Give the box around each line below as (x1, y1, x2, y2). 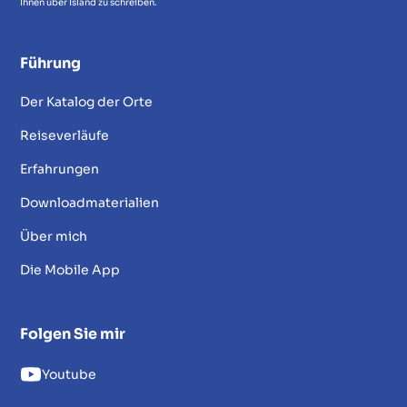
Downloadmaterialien (20, 194, 160, 212)
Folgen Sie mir (20, 324, 126, 344)
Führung (20, 54, 82, 74)
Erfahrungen (20, 161, 100, 178)
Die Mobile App (20, 262, 121, 279)
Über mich (20, 228, 88, 245)
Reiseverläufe (20, 127, 110, 144)
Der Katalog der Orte (20, 94, 154, 111)
